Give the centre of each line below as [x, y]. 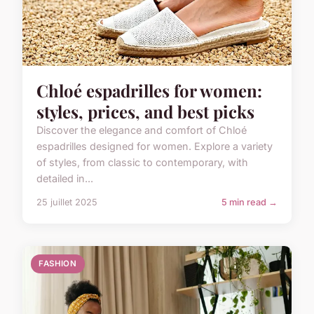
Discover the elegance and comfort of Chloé [142, 130]
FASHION [58, 264]
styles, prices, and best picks [145, 112]
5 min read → [250, 203]
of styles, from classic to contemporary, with [142, 163]
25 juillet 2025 [67, 203]
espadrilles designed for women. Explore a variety [155, 146]
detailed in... [65, 179]
